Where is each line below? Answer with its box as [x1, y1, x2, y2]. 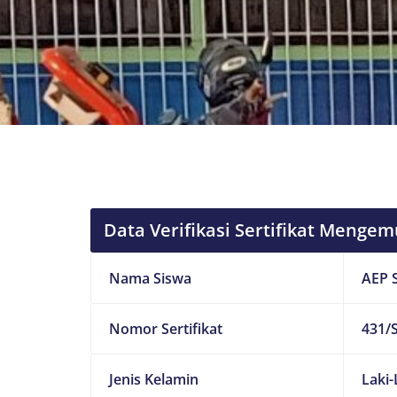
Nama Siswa [109, 269, 191, 288]
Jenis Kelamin [109, 370, 198, 389]
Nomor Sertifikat [109, 319, 222, 339]
